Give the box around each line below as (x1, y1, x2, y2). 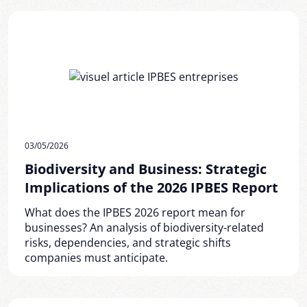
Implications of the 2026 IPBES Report (25, 178, 278, 197)
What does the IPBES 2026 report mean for (25, 205, 245, 220)
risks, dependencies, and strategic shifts (25, 235, 231, 250)
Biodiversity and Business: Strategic (25, 160, 267, 178)
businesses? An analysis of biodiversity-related (25, 220, 264, 235)
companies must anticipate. (25, 250, 168, 265)
